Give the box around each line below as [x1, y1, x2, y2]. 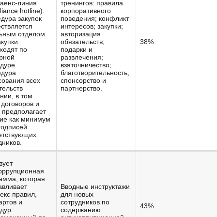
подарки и [61, 46, 93, 53]
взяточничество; [61, 61, 111, 69]
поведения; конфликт [61, 15, 129, 22]
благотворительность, [61, 69, 129, 77]
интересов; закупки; [61, 22, 123, 30]
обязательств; [61, 38, 105, 46]
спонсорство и [61, 77, 106, 84]
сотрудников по [61, 198, 109, 206]
